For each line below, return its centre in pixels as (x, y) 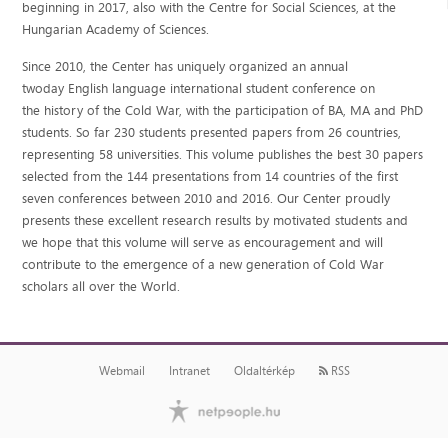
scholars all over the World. (101, 286)
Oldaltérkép (264, 371)
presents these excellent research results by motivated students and (215, 220)
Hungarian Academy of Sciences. (116, 29)
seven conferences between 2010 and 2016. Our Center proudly (206, 198)
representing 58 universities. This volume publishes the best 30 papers (223, 154)
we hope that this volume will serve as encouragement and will (203, 242)
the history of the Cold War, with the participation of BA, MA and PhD (223, 110)
